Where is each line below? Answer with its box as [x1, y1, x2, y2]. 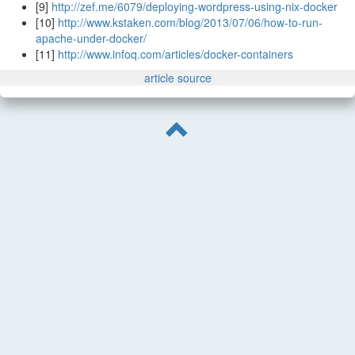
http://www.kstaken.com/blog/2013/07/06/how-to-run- [58, 14, 323, 31]
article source [143, 70, 212, 86]
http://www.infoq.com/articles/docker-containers [58, 46, 293, 63]
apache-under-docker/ [36, 30, 147, 47]
